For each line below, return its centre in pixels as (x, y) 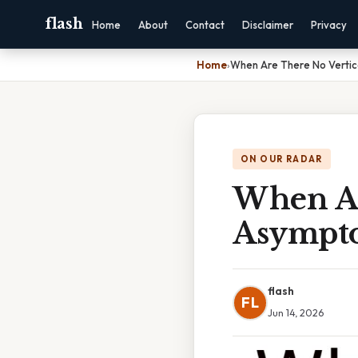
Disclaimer (267, 25)
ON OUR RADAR (282, 159)
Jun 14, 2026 (296, 312)
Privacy (328, 25)
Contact (205, 25)
